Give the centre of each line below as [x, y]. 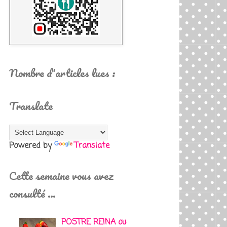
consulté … [32, 193]
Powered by [32, 146]
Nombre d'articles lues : [62, 72]
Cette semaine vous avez [61, 175]
